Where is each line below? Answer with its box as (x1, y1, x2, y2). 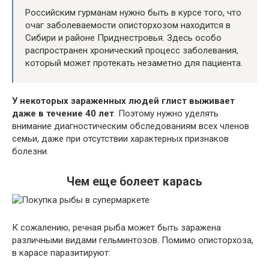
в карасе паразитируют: (12, 247, 110, 258)
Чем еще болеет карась (67, 174, 202, 189)
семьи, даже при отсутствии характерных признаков (12, 133, 229, 144)
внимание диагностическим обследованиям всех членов (12, 120, 249, 131)
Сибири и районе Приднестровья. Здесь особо (25, 32, 222, 43)
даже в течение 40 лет (12, 107, 114, 119)
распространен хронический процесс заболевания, (25, 44, 238, 56)
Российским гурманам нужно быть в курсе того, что (25, 7, 241, 18)
